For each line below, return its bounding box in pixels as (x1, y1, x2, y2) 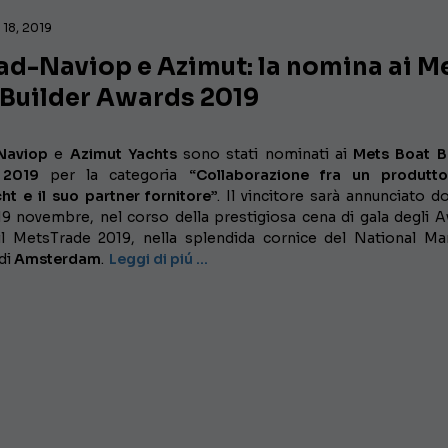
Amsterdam (14, 250, 102, 269)
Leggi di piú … (109, 250, 209, 269)
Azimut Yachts (69, 145, 177, 164)
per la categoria (38, 166, 189, 185)
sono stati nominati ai (176, 145, 354, 164)
